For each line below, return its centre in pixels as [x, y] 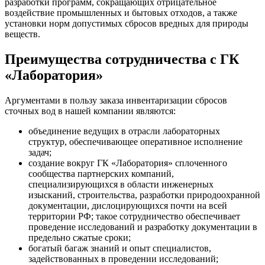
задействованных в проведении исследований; [123, 258]
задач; [40, 152]
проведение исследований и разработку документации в [143, 227]
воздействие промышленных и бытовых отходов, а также [121, 12]
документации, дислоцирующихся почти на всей [128, 205]
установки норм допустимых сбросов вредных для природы [127, 23]
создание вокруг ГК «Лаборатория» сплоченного [128, 163]
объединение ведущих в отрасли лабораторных [124, 131]
